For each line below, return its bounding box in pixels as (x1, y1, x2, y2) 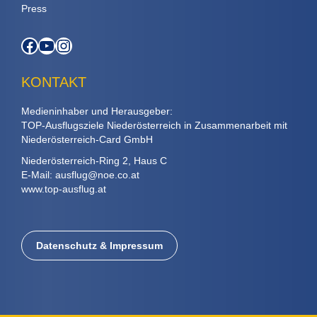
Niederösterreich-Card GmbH (21, 133, 153, 145)
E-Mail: (21, 168, 55, 180)
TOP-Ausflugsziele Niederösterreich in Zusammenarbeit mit (21, 119, 287, 131)
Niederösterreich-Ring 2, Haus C (21, 154, 167, 166)
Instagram (54, 35, 129, 54)
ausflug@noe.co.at (55, 168, 139, 180)
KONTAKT (21, 74, 86, 90)
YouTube (38, 35, 103, 54)
